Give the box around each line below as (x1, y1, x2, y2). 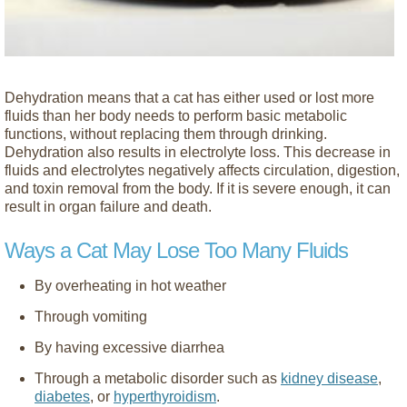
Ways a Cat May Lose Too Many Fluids (5, 237, 348, 263)
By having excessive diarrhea (35, 339, 224, 355)
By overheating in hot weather (35, 277, 226, 293)
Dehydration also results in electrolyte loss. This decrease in (5, 144, 391, 160)
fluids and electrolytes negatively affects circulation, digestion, (5, 162, 400, 178)
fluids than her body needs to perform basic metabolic (5, 107, 347, 124)
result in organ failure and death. (5, 198, 212, 214)
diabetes (35, 388, 90, 404)
